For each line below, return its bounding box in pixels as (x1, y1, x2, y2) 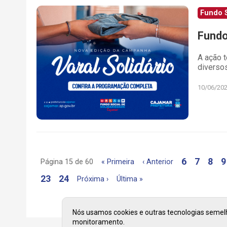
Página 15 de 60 (41, 158, 94, 166)
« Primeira (101, 158, 135, 166)
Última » (117, 175, 143, 183)
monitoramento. (72, 218, 125, 226)
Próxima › (77, 175, 109, 183)
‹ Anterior (142, 158, 174, 166)
